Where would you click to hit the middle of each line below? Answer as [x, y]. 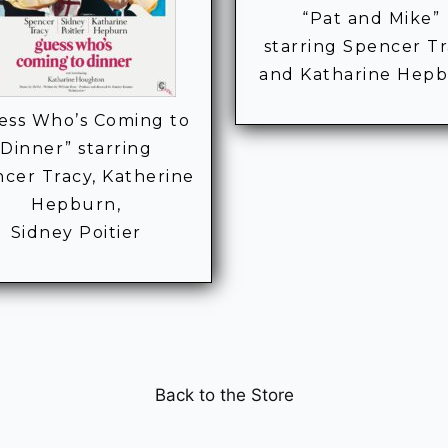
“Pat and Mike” [371, 18]
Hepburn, [76, 205]
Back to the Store [224, 395]
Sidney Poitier [76, 233]
